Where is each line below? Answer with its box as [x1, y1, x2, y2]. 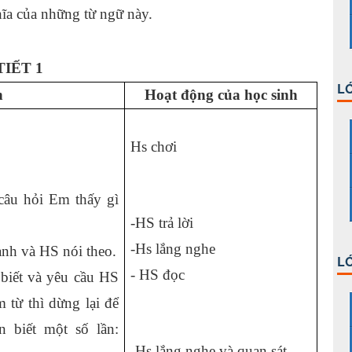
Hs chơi [130, 138, 177, 155]
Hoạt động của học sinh [144, 86, 298, 103]
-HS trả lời [130, 214, 193, 231]
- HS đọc [130, 266, 185, 283]
